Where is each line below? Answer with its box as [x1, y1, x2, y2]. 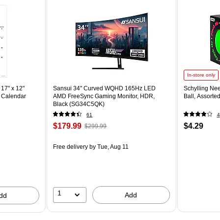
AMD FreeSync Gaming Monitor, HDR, [53, 92, 155, 100]
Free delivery [53, 143, 88, 150]
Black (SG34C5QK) [53, 100, 105, 108]
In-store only [187, 72, 215, 78]
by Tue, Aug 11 [88, 143, 129, 150]
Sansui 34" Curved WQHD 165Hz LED [53, 84, 156, 92]
